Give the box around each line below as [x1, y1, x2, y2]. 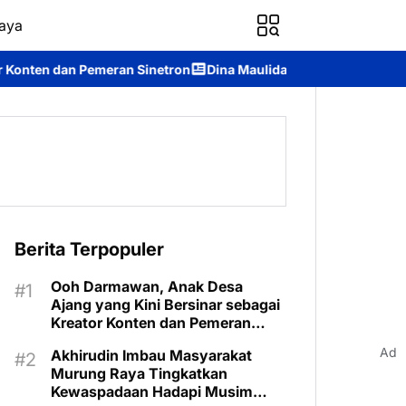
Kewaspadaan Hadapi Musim [51, 382, 253, 401]
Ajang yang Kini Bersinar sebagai [51, 295, 280, 314]
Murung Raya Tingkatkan [51, 364, 227, 382]
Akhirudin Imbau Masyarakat [51, 346, 252, 364]
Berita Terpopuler [14, 238, 164, 260]
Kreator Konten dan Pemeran [51, 314, 251, 332]
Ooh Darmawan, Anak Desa [51, 277, 243, 295]
